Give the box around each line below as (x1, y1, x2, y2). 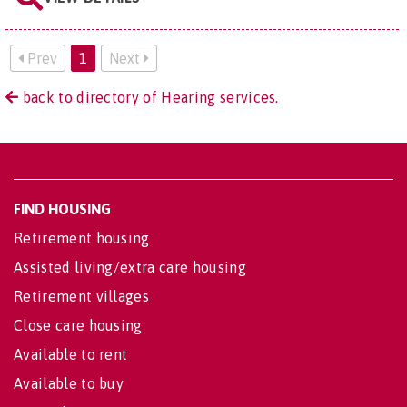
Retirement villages (14, 287, 150, 304)
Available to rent (14, 345, 128, 362)
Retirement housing (14, 229, 150, 246)
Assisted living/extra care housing (14, 258, 246, 275)
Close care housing (14, 316, 143, 333)
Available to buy (14, 374, 124, 392)
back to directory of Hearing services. (18, 88, 279, 105)
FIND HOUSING (14, 200, 111, 217)
